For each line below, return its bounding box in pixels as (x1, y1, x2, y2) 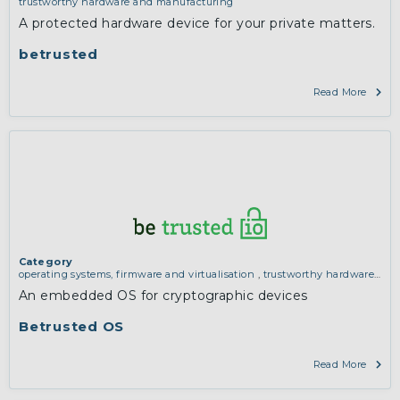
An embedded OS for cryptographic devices (19, 287, 308, 304)
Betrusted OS (19, 318, 124, 336)
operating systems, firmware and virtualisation (19, 268, 258, 281)
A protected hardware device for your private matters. (19, 15, 376, 32)
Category (19, 255, 73, 269)
